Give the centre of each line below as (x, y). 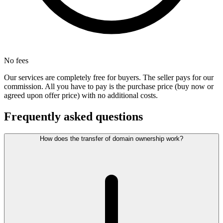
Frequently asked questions (73, 117)
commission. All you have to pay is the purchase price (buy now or (109, 87)
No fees (16, 61)
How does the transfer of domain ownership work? (111, 139)
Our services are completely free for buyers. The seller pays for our (109, 78)
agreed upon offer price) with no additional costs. (81, 96)
